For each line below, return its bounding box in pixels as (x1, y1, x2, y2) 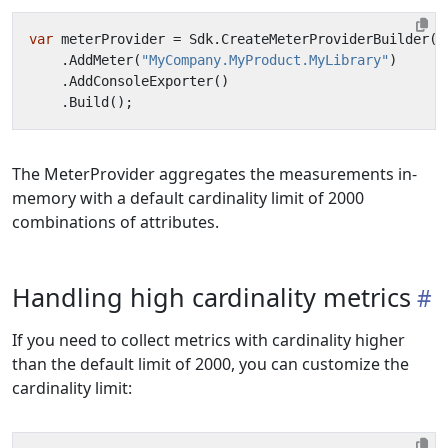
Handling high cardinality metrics (12, 280, 411, 314)
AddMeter (69, 52, 133, 68)
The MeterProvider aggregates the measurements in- (12, 163, 417, 185)
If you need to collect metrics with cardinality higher (12, 329, 405, 351)
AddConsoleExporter (69, 73, 213, 89)
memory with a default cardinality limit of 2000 (12, 187, 364, 209)
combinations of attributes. (12, 211, 219, 233)
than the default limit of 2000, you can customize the (12, 353, 409, 375)
